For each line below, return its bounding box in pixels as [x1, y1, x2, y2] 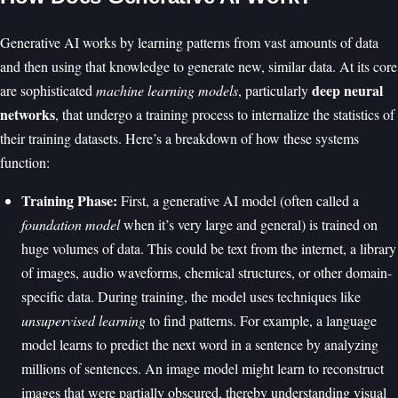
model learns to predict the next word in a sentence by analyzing [21, 335, 378, 354]
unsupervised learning [21, 311, 146, 330]
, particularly [238, 81, 312, 100]
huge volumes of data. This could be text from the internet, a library [21, 239, 396, 259]
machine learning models [96, 81, 238, 100]
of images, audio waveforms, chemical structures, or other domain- [21, 263, 392, 283]
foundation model [21, 215, 120, 235]
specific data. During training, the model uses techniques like [21, 287, 361, 306]
